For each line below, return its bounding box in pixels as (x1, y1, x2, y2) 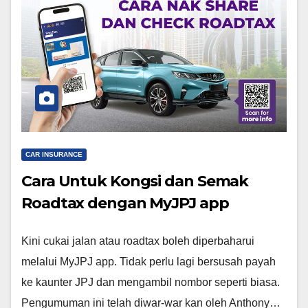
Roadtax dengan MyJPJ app (21, 193, 229, 212)
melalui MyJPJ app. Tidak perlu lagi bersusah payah (21, 255, 276, 267)
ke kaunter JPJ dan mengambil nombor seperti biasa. (21, 276, 280, 288)
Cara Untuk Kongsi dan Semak (21, 171, 249, 190)
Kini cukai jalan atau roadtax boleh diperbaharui (21, 234, 254, 247)
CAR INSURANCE (25, 150, 82, 158)
